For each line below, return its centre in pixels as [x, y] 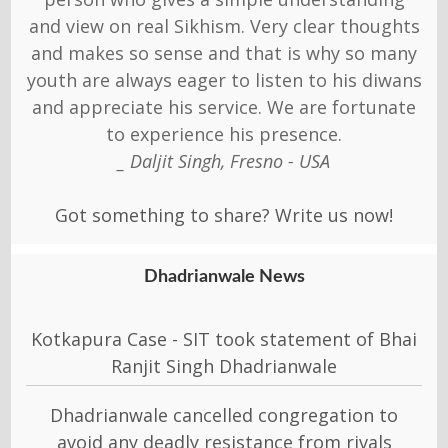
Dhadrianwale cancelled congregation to [224, 414]
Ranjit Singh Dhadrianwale [224, 365]
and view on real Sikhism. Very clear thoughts [224, 25]
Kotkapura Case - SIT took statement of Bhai [224, 338]
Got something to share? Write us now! [224, 214]
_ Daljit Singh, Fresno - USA [224, 160]
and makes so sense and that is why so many [224, 52]
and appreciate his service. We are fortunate [224, 106]
